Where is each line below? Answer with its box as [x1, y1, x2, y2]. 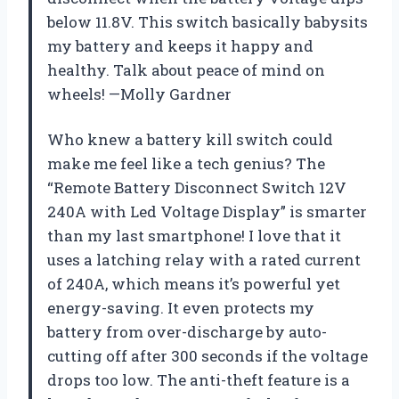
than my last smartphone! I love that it [47, 225, 341, 247]
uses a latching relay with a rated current [47, 249, 361, 271]
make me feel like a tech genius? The [47, 153, 325, 175]
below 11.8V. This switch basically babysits [47, 12, 368, 33]
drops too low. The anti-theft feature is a [47, 370, 350, 391]
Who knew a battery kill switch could [47, 129, 333, 151]
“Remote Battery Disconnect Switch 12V [47, 177, 346, 199]
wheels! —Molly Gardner [47, 84, 232, 105]
